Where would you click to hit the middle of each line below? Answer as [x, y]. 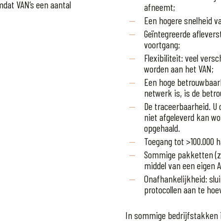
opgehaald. [162, 128]
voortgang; [162, 45]
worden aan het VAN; [179, 69]
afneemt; [160, 7]
